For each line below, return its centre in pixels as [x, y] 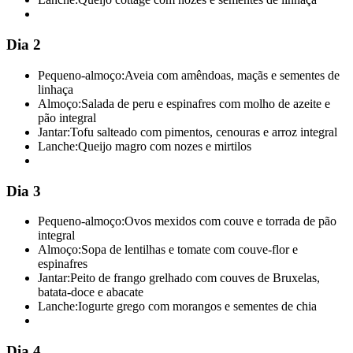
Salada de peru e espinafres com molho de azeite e [206, 103]
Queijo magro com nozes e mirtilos [165, 146]
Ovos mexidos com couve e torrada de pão [230, 221]
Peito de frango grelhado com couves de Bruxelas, [195, 278]
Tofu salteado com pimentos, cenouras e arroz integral [204, 132]
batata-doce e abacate [91, 292]
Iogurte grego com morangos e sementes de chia [197, 307]
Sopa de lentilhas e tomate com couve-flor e [190, 250]
